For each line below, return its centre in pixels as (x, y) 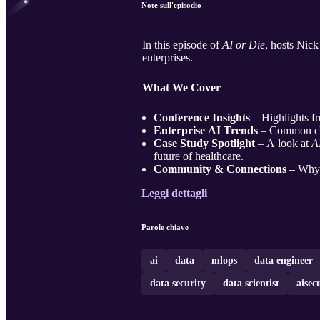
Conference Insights (202, 118)
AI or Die (244, 45)
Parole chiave (165, 227)
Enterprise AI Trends (206, 131)
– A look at (283, 144)
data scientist (251, 284)
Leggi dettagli (174, 194)
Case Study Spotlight (204, 144)
